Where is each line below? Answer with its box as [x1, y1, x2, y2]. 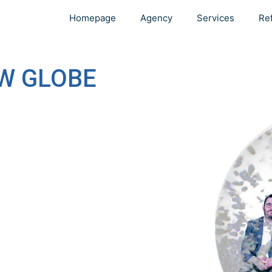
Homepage [69, 12, 116, 24]
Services [197, 12, 234, 24]
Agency [140, 12, 172, 24]
